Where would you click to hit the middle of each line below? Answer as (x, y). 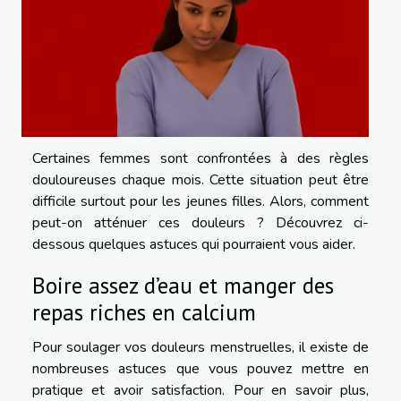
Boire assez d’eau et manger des (183, 285)
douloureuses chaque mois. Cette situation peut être (200, 179)
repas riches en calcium (144, 311)
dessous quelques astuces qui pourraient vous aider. (194, 244)
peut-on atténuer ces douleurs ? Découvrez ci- (200, 222)
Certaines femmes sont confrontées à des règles (200, 158)
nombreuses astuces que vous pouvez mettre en (200, 368)
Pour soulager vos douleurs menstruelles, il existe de (200, 347)
